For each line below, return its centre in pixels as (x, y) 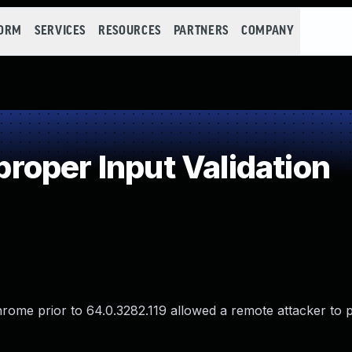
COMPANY (268, 31)
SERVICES (60, 31)
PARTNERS (201, 31)
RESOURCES (130, 31)
